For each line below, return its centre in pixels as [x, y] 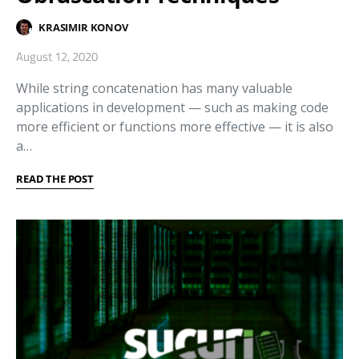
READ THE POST [55, 179]
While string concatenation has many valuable [154, 89]
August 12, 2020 [57, 57]
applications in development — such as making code [172, 108]
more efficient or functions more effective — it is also [175, 127]
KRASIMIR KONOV [83, 27]
